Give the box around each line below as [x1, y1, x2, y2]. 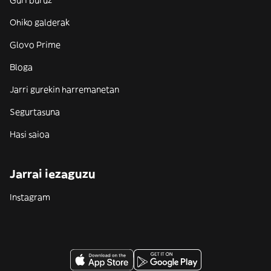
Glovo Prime [10, 39, 60, 50]
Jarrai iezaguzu [10, 167, 96, 181]
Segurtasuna [10, 106, 60, 117]
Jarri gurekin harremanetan [10, 84, 119, 95]
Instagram [10, 192, 50, 203]
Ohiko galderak [10, 17, 70, 28]
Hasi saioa [10, 129, 50, 140]
